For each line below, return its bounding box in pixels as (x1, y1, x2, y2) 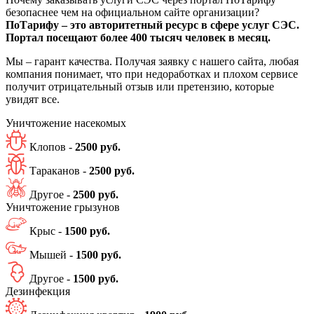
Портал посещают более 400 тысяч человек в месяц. (6, 31, 271, 43)
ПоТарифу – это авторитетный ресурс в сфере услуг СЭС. (6, 18, 299, 31)
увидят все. (6, 93, 60, 105)
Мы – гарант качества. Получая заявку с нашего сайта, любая (6, 55, 299, 67)
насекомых (74, 116, 126, 129)
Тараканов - (29, 164, 89, 177)
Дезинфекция (6, 285, 70, 297)
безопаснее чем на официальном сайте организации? (6, 6, 259, 18)
